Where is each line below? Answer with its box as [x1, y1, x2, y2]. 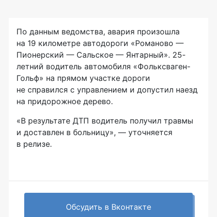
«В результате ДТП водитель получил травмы [16, 116, 193, 126]
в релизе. [16, 139, 52, 149]
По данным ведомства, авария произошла [16, 27, 180, 37]
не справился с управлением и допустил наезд [16, 85, 198, 95]
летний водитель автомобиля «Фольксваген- [16, 62, 190, 72]
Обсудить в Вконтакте [66, 202, 151, 212]
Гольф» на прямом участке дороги [16, 73, 150, 83]
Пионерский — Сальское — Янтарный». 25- [16, 50, 186, 60]
